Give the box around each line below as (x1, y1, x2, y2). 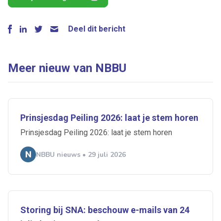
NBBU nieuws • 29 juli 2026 (36, 149, 126, 159)
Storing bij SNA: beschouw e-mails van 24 (20, 205, 189, 216)
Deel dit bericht (68, 24, 125, 34)
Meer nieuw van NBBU (8, 61, 126, 75)
